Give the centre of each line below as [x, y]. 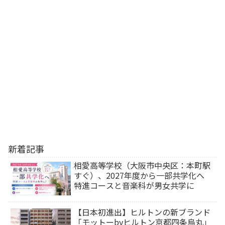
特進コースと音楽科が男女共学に [134, 185]
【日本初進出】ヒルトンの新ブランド [142, 212]
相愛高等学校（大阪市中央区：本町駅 [142, 165]
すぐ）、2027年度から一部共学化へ [143, 175]
